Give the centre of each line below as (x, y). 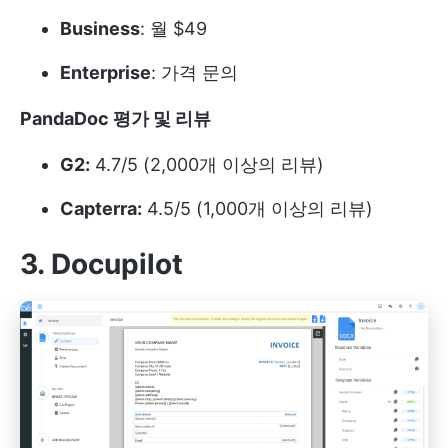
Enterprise (105, 73)
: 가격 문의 (194, 73)
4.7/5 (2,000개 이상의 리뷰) (207, 165)
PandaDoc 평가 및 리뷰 (115, 119)
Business (100, 29)
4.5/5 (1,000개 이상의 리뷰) (257, 209)
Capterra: (101, 209)
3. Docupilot (101, 264)
